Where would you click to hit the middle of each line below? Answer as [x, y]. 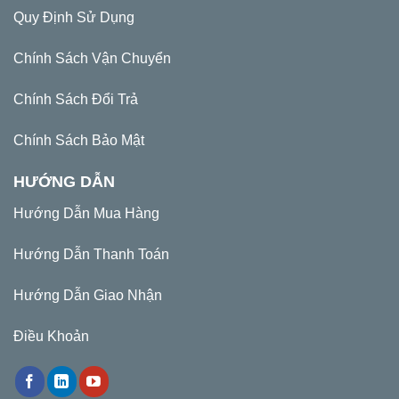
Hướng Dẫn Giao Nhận [88, 295]
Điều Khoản [51, 336]
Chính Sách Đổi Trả [76, 99]
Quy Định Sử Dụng [74, 18]
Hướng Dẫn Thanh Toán [91, 255]
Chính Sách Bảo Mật [79, 140]
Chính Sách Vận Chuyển [92, 58]
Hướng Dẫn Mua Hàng [86, 214]
